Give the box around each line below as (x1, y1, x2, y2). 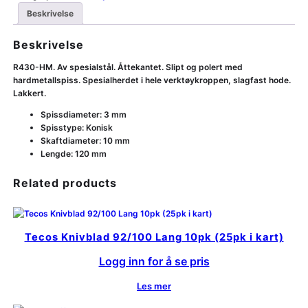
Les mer (137, 280, 171, 291)
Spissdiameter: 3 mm (40, 109, 126, 120)
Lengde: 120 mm (40, 148, 107, 159)
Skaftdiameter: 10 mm (40, 135, 130, 146)
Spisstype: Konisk (40, 122, 113, 133)
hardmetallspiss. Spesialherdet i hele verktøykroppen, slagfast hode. (12, 75, 291, 86)
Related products (12, 176, 117, 190)
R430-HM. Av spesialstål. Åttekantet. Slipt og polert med (12, 62, 243, 73)
